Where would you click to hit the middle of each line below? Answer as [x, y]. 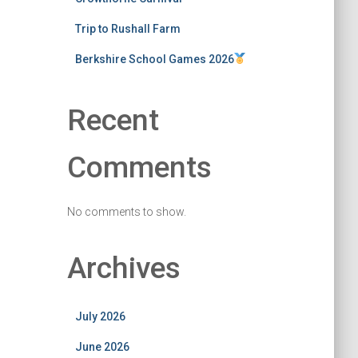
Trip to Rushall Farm [127, 28]
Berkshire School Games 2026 [154, 59]
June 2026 [102, 346]
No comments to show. [126, 211]
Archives [123, 268]
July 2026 [100, 316]
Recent [113, 120]
